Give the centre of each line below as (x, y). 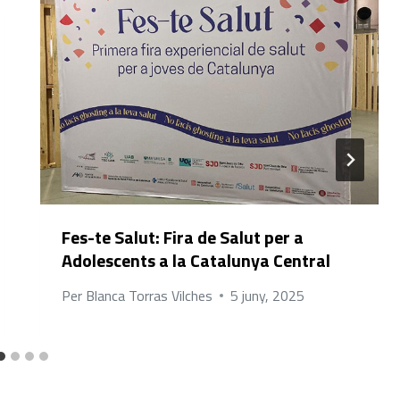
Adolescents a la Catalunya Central (196, 260)
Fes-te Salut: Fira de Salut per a (183, 237)
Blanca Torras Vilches (149, 295)
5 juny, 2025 (267, 295)
